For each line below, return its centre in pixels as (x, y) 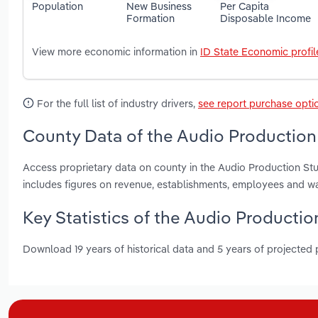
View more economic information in (116, 52)
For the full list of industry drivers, (116, 104)
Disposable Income (266, 18)
